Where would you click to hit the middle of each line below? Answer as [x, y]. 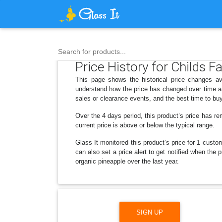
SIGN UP [150, 212]
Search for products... [92, 51]
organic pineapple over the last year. [127, 161]
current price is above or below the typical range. [145, 125]
